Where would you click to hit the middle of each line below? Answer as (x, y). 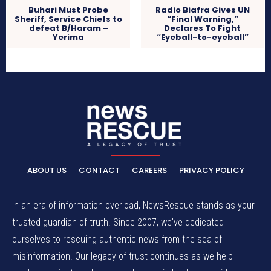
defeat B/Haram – (68, 28)
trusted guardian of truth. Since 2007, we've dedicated (118, 222)
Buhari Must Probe (69, 10)
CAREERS (149, 170)
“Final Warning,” (202, 19)
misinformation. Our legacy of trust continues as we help (122, 256)
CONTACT (99, 170)
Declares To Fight (203, 28)
